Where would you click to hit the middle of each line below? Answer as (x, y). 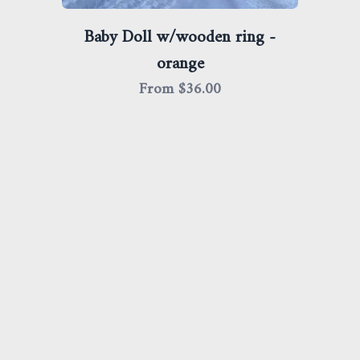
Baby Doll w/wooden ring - (180, 37)
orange (180, 64)
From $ (162, 89)
